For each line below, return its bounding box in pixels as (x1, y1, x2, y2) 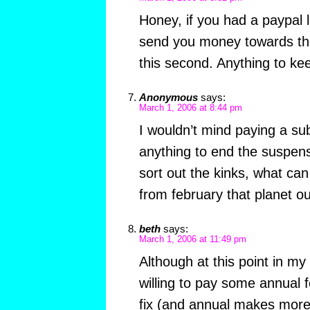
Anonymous (138, 91, 198, 104)
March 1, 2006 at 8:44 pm (138, 103, 242, 113)
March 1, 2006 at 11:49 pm (138, 235, 246, 245)
